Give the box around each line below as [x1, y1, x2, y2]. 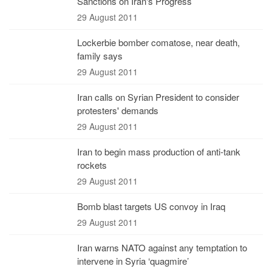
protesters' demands [77, 104, 158, 117]
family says [77, 49, 123, 62]
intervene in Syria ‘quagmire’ [77, 254, 189, 267]
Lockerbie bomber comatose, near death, [77, 36, 240, 49]
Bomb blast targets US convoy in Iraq [77, 200, 225, 212]
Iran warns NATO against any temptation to [77, 241, 247, 254]
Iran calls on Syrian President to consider [77, 90, 239, 103]
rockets [77, 158, 107, 171]
